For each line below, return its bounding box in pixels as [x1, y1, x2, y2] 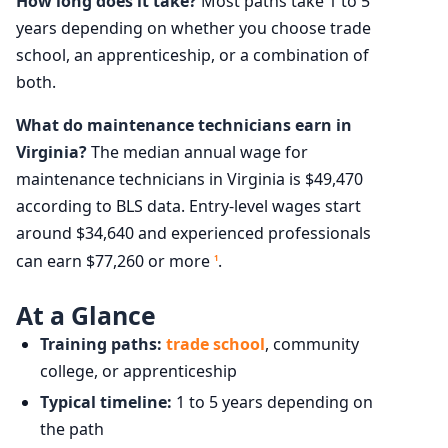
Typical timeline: [40, 390, 172, 413]
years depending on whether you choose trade [16, 16, 371, 39]
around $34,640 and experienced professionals [16, 221, 371, 244]
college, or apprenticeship [40, 359, 237, 382]
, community [265, 332, 359, 355]
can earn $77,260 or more [16, 249, 214, 272]
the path [40, 417, 104, 440]
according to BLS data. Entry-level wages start [16, 194, 361, 217]
